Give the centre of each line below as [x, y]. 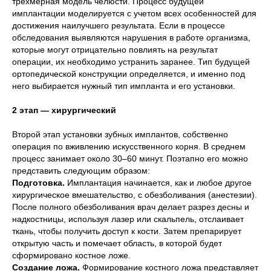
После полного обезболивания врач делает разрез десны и [131, 207]
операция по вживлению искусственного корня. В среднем [129, 147]
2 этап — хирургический [64, 110]
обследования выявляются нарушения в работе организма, [131, 38]
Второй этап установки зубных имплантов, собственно [120, 135]
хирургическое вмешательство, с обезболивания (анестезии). [135, 195]
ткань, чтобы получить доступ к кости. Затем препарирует [127, 231]
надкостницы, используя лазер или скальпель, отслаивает [128, 219]
